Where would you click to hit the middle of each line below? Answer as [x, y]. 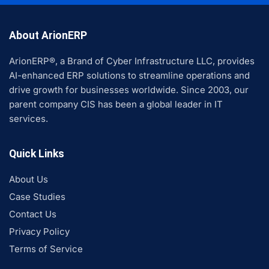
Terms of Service [46, 249]
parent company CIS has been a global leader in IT [116, 104]
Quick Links [37, 154]
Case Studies [37, 197]
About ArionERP [48, 36]
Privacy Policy [39, 232]
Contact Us [33, 214]
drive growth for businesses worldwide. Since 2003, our [129, 90]
